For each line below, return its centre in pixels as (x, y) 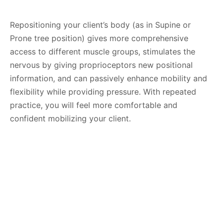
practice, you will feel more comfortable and (94, 105)
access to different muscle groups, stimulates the (103, 52)
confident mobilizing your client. (70, 118)
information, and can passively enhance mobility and (109, 78)
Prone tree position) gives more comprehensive (99, 38)
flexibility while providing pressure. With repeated (103, 92)
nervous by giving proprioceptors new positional (101, 65)
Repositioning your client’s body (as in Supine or (100, 25)
